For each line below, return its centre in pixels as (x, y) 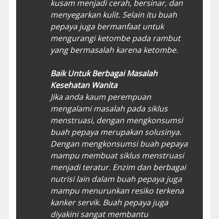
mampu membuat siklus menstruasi (117, 155)
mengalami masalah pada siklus (109, 108)
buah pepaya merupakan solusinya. (116, 132)
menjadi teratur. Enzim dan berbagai (118, 167)
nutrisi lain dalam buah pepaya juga (116, 179)
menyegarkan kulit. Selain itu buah (113, 14)
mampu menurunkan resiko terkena (117, 190)
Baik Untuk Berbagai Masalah (104, 73)
